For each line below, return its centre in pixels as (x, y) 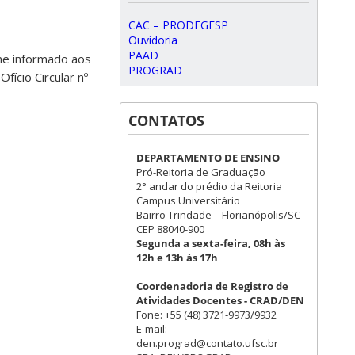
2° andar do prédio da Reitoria (209, 186)
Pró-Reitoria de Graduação (201, 172)
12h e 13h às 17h (177, 258)
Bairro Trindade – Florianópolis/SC (218, 215)
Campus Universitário (188, 200)
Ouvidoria (153, 40)
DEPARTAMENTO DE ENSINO (208, 158)
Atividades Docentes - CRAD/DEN (220, 300)
